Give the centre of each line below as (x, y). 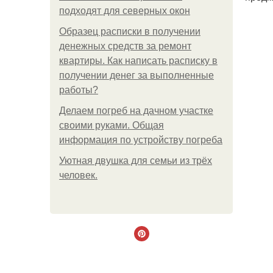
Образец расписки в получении (130, 31)
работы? (79, 90)
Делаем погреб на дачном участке (136, 111)
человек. (78, 175)
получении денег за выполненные (136, 75)
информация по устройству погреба (141, 140)
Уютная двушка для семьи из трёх (136, 161)
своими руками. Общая (112, 125)
